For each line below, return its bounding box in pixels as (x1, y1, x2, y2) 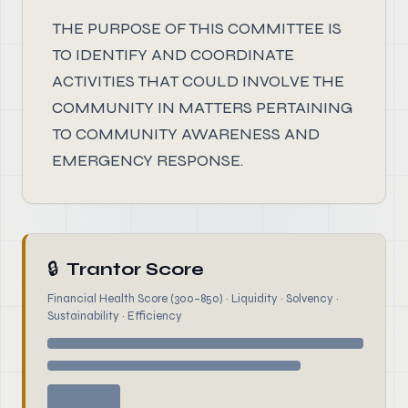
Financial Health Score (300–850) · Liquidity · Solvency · (47, 291, 339, 306)
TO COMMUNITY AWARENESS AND (52, 124, 320, 144)
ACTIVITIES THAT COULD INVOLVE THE (52, 71, 344, 91)
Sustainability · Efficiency (47, 309, 182, 323)
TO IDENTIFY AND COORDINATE (52, 45, 294, 65)
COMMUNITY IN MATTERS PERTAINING (52, 97, 352, 117)
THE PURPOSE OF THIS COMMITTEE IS (52, 18, 342, 38)
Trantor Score (66, 258, 204, 280)
